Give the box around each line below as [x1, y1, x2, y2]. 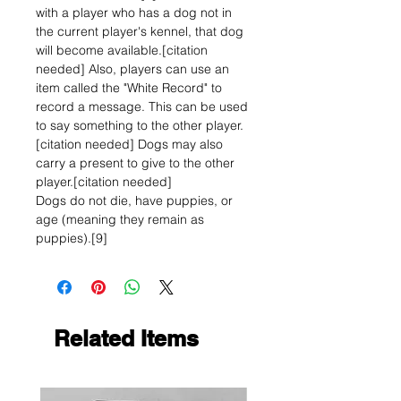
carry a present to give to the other [36, 155, 235, 171]
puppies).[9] [36, 230, 107, 246]
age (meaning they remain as [36, 211, 204, 227]
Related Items [54, 325, 199, 352]
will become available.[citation [36, 42, 208, 58]
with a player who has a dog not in [36, 4, 232, 21]
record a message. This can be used [36, 98, 248, 115]
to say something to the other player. [36, 117, 243, 133]
